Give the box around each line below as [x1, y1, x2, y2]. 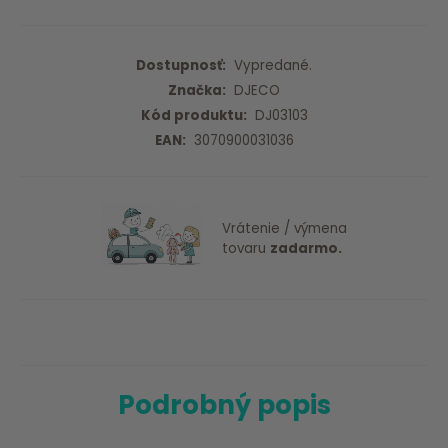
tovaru [221, 238, 270, 258]
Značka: [168, 80, 226, 100]
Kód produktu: [140, 105, 247, 125]
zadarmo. [269, 238, 342, 258]
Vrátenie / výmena [221, 218, 347, 238]
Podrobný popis [117, 386, 331, 423]
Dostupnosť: [136, 55, 226, 75]
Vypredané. [226, 55, 312, 75]
